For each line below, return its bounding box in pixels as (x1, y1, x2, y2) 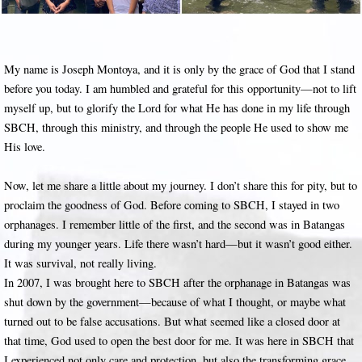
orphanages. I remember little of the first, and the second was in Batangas (4, 217, 345, 232)
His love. (4, 139, 45, 154)
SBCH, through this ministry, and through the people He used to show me (4, 120, 348, 135)
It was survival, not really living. (4, 255, 157, 271)
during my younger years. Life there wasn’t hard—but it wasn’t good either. (4, 236, 352, 251)
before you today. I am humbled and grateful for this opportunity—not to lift (4, 81, 356, 96)
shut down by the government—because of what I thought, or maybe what (4, 294, 346, 309)
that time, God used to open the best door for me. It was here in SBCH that (4, 333, 354, 348)
